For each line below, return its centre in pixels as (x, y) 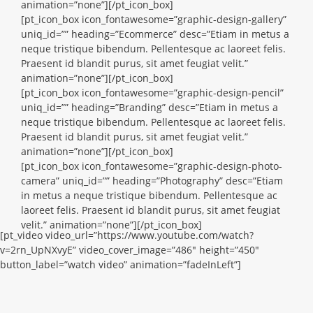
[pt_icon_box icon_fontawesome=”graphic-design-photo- (152, 166)
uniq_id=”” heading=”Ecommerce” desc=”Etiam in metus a (155, 34)
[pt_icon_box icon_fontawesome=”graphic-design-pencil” (152, 93)
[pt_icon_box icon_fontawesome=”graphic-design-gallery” (154, 19)
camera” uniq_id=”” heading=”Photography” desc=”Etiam (152, 181)
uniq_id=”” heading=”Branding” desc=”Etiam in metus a (150, 107)
